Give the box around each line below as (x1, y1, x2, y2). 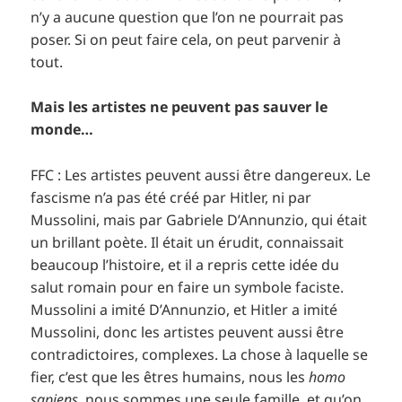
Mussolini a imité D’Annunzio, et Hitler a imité (31, 299, 338, 319)
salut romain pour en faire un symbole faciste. (31, 276, 345, 297)
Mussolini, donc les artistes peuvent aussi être (31, 321, 345, 342)
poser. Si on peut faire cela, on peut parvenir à (31, 29, 342, 49)
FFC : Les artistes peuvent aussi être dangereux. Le (31, 164, 371, 185)
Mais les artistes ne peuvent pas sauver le (31, 97, 328, 118)
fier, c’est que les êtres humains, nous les (31, 366, 310, 387)
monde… (31, 119, 94, 140)
